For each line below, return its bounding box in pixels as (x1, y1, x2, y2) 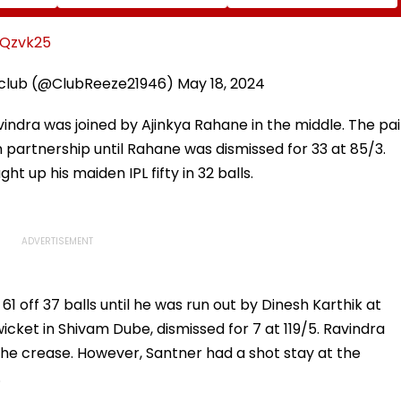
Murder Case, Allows (64, 13, 198, 32)
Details (235, 13, 279, 32)
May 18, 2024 (176, 73, 265, 94)
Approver (64, 46, 126, 64)
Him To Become (64, 30, 166, 48)
